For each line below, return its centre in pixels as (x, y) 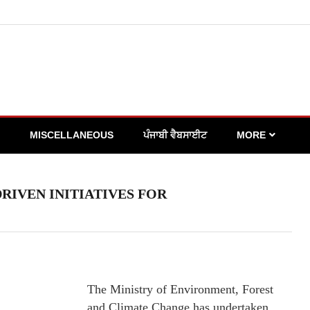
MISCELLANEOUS (72, 135)
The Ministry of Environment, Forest (180, 289)
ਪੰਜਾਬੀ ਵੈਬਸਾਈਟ (175, 135)
